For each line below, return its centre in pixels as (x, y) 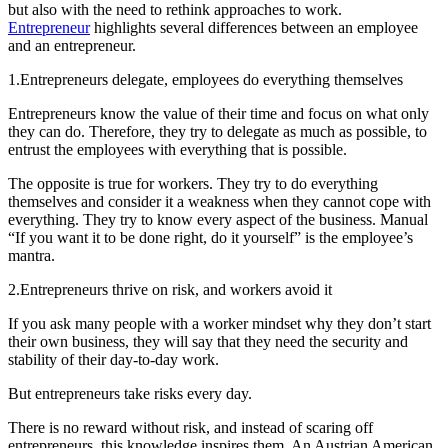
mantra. (31, 256)
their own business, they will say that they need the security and (208, 342)
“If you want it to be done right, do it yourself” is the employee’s (210, 238)
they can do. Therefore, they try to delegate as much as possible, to (217, 132)
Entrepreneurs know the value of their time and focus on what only (218, 114)
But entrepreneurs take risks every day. (130, 394)
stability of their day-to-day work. (113, 360)
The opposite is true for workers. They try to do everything (193, 184)
